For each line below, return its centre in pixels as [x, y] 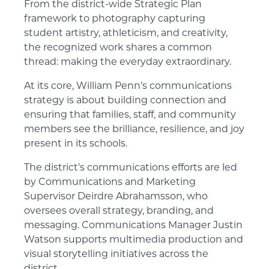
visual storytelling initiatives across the [116, 255]
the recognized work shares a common [118, 48]
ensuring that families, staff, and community [130, 115]
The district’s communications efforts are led [131, 168]
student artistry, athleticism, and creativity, [126, 34]
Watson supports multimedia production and [134, 240]
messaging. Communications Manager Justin [133, 226]
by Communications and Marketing [110, 183]
